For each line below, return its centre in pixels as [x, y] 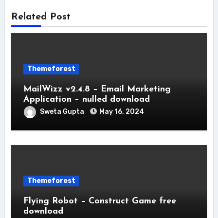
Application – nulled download [86, 100]
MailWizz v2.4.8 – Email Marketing [97, 90]
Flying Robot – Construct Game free [100, 201]
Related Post [41, 17]
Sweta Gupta [63, 112]
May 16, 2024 [121, 112]
